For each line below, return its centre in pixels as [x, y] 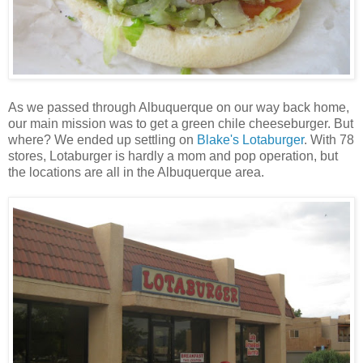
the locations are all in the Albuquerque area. [136, 172]
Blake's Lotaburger [250, 139]
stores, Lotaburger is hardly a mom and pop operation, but [173, 156]
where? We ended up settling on [102, 139]
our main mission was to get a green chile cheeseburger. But [181, 123]
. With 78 [329, 139]
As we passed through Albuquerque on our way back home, [179, 107]
